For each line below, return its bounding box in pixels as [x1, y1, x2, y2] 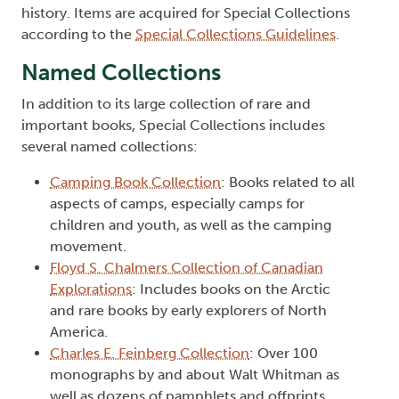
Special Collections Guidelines [135, 26, 336, 44]
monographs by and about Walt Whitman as [50, 366, 339, 384]
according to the [21, 26, 135, 44]
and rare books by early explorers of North [50, 302, 327, 320]
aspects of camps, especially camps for [50, 195, 305, 213]
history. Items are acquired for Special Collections [21, 4, 350, 22]
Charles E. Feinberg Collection [50, 345, 249, 362]
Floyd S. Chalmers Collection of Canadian [50, 259, 323, 277]
